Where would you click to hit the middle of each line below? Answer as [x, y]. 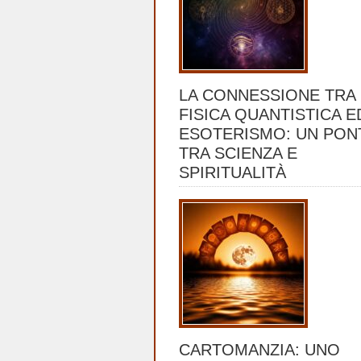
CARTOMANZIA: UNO [259, 350]
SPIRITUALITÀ [232, 172]
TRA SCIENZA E [238, 153]
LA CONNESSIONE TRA [267, 95]
